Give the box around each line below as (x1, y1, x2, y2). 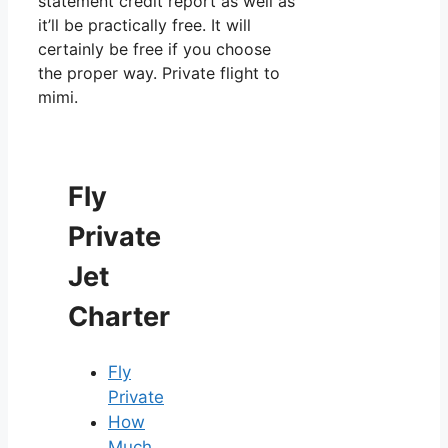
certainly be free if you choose (38, 38, 271, 59)
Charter (68, 300, 170, 334)
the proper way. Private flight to (38, 62, 280, 83)
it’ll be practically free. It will (38, 14, 251, 35)
